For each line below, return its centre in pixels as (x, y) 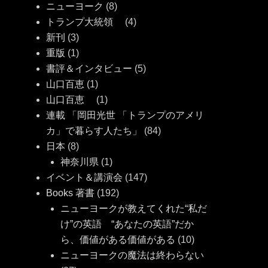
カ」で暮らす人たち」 (94, 131)
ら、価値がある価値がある (118, 240)
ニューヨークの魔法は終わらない (133, 255)
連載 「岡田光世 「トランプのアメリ (125, 115)
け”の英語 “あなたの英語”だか (127, 224)
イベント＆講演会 (85, 178)
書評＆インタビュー (89, 69)
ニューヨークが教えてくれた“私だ (134, 209)
